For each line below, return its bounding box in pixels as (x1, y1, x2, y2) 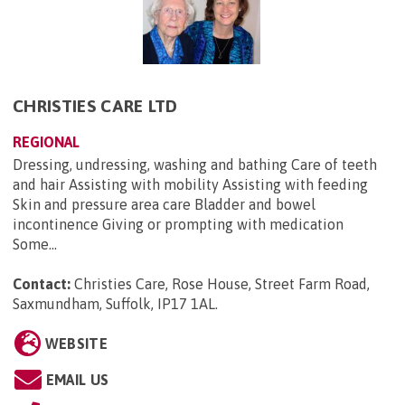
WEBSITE (44, 334, 108, 352)
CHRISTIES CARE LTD (13, 95, 178, 116)
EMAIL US (45, 371, 109, 388)
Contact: (13, 275, 71, 292)
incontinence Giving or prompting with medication (13, 215, 344, 232)
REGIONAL (13, 133, 80, 150)
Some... (13, 235, 57, 252)
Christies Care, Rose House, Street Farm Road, (74, 275, 370, 292)
